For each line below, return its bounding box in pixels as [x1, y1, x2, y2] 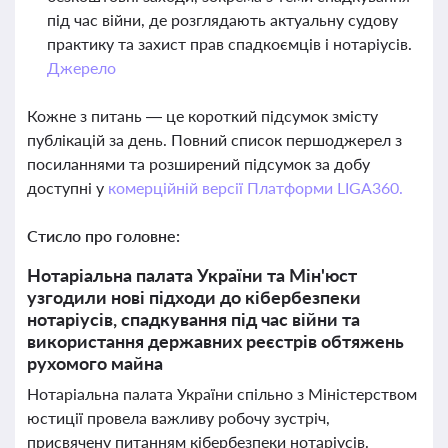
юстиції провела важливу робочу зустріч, [27, 408, 330, 427]
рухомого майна [27, 352, 163, 374]
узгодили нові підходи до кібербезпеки [27, 286, 361, 308]
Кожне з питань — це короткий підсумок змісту [27, 106, 378, 125]
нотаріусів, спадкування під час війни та [27, 308, 360, 330]
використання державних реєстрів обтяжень [27, 330, 404, 352]
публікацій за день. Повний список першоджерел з [27, 130, 402, 149]
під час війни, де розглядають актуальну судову [47, 10, 398, 29]
